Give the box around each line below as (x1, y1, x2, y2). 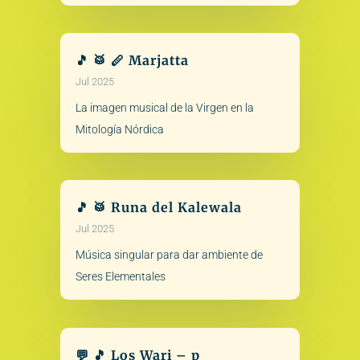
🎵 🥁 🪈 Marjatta (75, 52, 189, 68)
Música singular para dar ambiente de (75, 248, 263, 262)
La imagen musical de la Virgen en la (75, 101, 254, 114)
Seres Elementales (75, 270, 166, 284)
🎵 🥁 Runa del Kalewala (75, 199, 242, 216)
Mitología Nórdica (75, 123, 164, 136)
